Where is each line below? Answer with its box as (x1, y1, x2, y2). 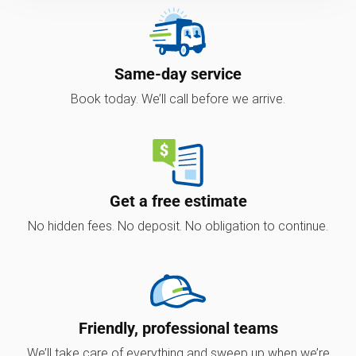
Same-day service (114, 64, 242, 83)
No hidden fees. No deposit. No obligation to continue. (28, 218, 328, 234)
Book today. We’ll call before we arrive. (71, 91, 285, 106)
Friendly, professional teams (78, 318, 278, 338)
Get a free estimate (109, 191, 247, 211)
